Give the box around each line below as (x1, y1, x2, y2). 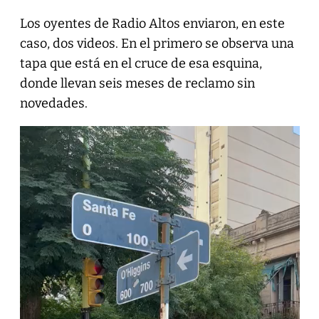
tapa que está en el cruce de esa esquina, (19, 55, 262, 71)
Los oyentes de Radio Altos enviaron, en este (19, 15, 285, 31)
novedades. (19, 95, 88, 111)
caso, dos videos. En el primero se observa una (19, 35, 294, 51)
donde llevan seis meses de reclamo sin (19, 75, 255, 91)
